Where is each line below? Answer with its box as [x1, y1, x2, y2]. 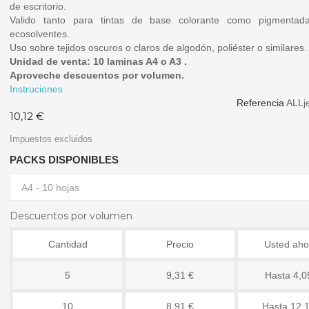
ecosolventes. [10, 28, 70, 40]
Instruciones [10, 83, 63, 95]
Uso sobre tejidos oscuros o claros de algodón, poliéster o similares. [10, 42, 307, 54]
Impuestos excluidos [10, 134, 92, 145]
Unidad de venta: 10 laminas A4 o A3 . [10, 56, 187, 68]
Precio [166, 239, 194, 250]
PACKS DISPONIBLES [10, 154, 119, 166]
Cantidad [48, 239, 88, 250]
